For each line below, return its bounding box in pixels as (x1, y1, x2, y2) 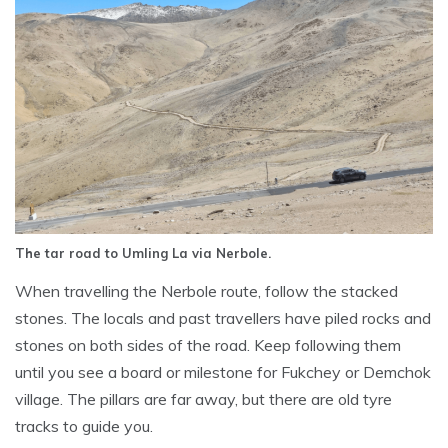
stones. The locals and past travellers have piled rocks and (15, 308, 431, 329)
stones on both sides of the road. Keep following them (15, 335, 401, 356)
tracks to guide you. (15, 416, 153, 437)
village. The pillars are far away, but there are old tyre (15, 389, 392, 410)
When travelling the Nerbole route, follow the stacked (15, 281, 398, 302)
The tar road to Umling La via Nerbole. (15, 245, 271, 262)
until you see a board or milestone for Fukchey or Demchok (15, 362, 431, 383)
